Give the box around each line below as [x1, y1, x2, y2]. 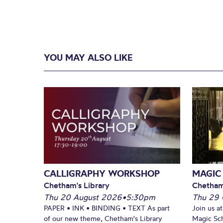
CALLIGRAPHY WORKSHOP [44, 167, 160, 179]
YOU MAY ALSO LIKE [44, 52, 132, 63]
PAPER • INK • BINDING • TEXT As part [44, 203, 170, 213]
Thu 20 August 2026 [44, 192, 122, 202]
